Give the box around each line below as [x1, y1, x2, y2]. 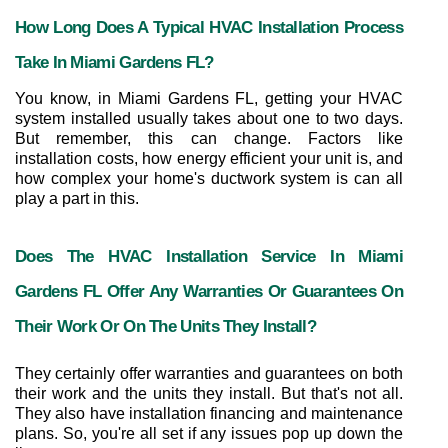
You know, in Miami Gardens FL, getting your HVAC [15, 90, 403, 107]
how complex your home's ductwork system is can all [15, 170, 403, 187]
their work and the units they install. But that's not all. [15, 385, 403, 402]
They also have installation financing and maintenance [15, 405, 403, 422]
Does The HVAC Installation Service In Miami [15, 246, 403, 266]
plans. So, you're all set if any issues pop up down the [15, 425, 403, 442]
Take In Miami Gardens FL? [15, 52, 214, 72]
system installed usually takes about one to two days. [15, 110, 403, 127]
